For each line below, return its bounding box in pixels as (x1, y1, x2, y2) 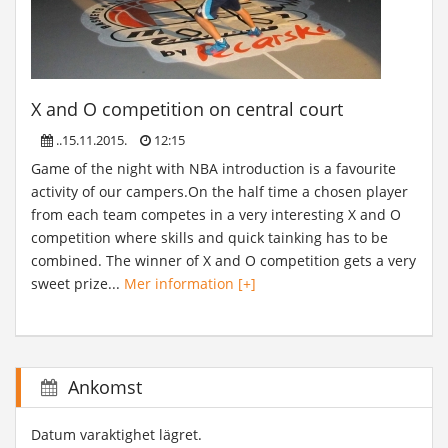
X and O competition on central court (31, 97, 343, 121)
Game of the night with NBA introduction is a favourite (31, 159, 396, 178)
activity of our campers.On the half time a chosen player (31, 182, 408, 201)
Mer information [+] (124, 274, 256, 293)
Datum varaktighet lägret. (31, 425, 202, 444)
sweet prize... (31, 274, 124, 293)
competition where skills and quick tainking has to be (31, 228, 388, 247)
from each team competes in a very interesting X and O (31, 205, 401, 224)
